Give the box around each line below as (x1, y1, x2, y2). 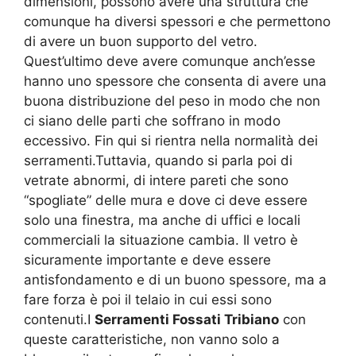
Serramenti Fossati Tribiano (95, 311, 279, 328)
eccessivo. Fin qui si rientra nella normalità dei (24, 133, 318, 149)
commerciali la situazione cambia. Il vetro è (24, 232, 298, 249)
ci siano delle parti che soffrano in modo (24, 113, 281, 130)
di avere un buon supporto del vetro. (24, 33, 257, 50)
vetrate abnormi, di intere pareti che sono (24, 172, 288, 189)
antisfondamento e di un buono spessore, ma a (24, 272, 327, 288)
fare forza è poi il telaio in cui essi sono (24, 292, 272, 308)
